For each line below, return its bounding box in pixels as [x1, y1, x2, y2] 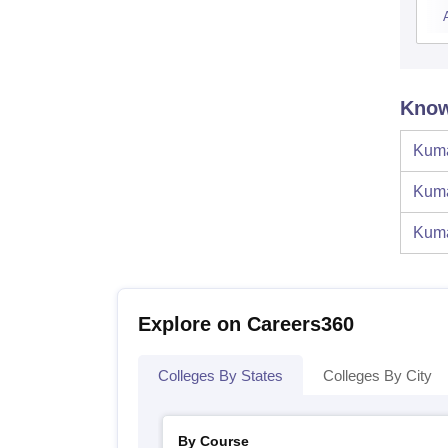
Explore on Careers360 [138, 312, 354, 335]
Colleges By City [323, 366, 432, 384]
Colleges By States [158, 366, 283, 384]
